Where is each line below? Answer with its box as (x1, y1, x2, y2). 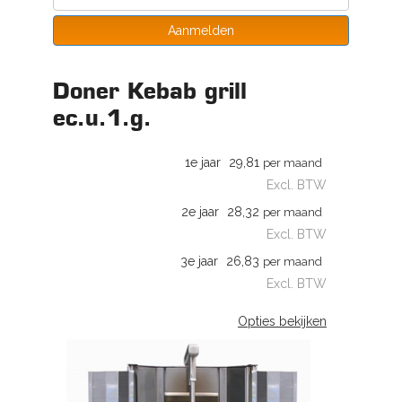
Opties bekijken (238, 314, 327, 328)
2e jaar (181, 205, 219, 219)
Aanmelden (168, 23, 234, 38)
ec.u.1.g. (53, 104, 152, 131)
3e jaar (180, 254, 218, 268)
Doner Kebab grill (53, 77, 247, 104)
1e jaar (185, 155, 221, 170)
